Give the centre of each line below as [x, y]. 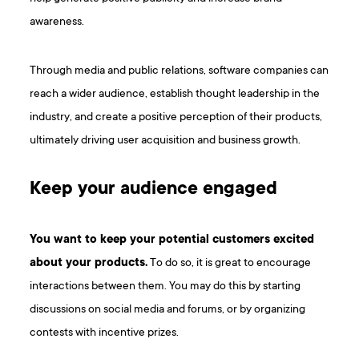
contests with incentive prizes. [105, 333]
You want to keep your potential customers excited [172, 240]
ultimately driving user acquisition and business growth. [165, 141]
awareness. [57, 22]
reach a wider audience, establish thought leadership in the [175, 95]
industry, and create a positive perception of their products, [176, 118]
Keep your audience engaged [154, 190]
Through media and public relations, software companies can [179, 71]
